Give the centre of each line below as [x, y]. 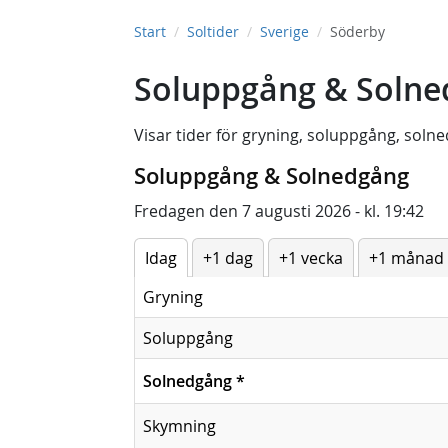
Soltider [213, 31]
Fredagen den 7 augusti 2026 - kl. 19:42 [279, 211]
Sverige [284, 31]
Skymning [179, 426]
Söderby [357, 31]
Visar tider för [188, 135]
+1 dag [228, 258]
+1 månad [406, 258]
